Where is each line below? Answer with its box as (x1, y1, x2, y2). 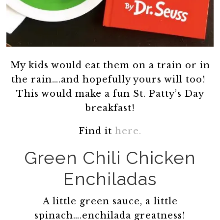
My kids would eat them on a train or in (10, 59, 210, 71)
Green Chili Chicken (24, 147, 196, 168)
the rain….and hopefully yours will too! (11, 74, 209, 85)
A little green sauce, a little (42, 195, 178, 207)
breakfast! (85, 102, 135, 113)
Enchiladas (63, 168, 157, 189)
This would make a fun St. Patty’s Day (16, 88, 204, 99)
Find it (79, 125, 115, 137)
